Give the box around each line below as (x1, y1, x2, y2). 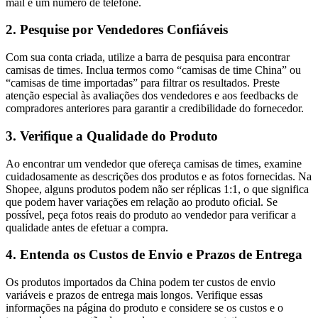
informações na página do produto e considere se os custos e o (6, 301, 283, 314)
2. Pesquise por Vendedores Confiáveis (6, 22, 228, 38)
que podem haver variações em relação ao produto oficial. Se (6, 195, 278, 208)
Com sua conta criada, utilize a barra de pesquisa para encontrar (6, 51, 290, 64)
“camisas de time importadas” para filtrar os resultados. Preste (6, 77, 280, 89)
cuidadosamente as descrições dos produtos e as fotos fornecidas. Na (6, 170, 312, 182)
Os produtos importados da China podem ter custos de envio (6, 275, 275, 288)
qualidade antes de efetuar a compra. (6, 221, 168, 234)
